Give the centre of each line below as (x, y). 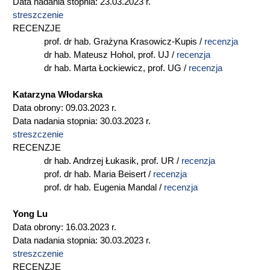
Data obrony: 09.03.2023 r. (64, 108)
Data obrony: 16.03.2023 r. (64, 227)
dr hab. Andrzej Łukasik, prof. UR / (97, 161)
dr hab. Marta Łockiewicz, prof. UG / (101, 68)
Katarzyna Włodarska (58, 95)
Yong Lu (30, 214)
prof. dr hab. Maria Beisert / (83, 174)
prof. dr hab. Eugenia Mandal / (88, 187)
